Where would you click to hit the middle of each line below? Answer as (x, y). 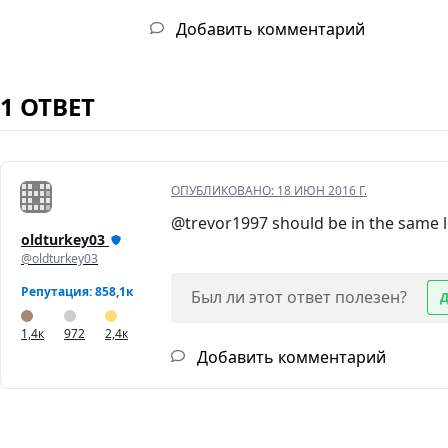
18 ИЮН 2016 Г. (322, 191)
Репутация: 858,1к (77, 292)
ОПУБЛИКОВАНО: (224, 191)
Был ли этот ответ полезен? (299, 297)
